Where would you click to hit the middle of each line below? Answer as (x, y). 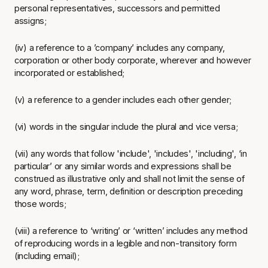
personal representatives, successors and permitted (117, 8)
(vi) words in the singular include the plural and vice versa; (126, 127)
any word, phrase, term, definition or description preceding (129, 191)
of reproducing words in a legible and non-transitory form (126, 243)
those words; (40, 204)
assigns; (31, 21)
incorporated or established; (69, 73)
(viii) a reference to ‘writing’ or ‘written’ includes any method (131, 231)
